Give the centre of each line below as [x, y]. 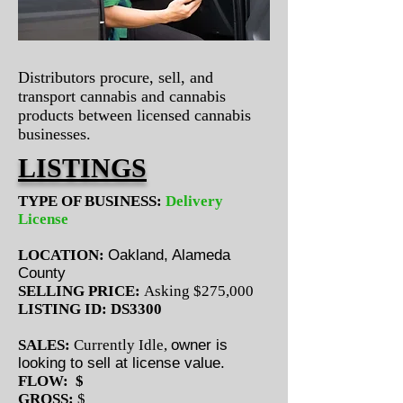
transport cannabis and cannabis [122, 96]
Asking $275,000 [197, 291]
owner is [199, 345]
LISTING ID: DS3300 [90, 309]
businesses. [54, 134]
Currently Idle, [121, 345]
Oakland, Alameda [169, 255]
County [42, 273]
